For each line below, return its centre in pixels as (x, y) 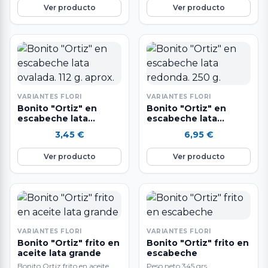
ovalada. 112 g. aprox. (64, 128)
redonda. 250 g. (182, 128)
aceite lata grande (59, 253)
